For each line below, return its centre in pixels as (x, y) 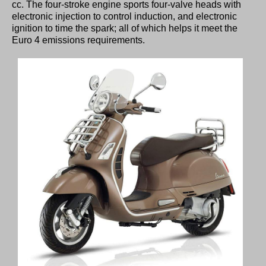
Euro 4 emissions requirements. (78, 40)
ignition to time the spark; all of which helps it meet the (125, 28)
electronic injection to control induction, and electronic (124, 16)
